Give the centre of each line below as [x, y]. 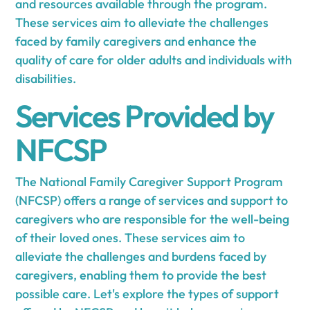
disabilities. [46, 78]
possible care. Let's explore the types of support [147, 293]
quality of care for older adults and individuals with [154, 60]
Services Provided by [145, 116]
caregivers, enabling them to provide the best [141, 275]
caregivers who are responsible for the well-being [153, 219]
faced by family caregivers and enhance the [136, 41]
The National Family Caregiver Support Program [149, 181]
